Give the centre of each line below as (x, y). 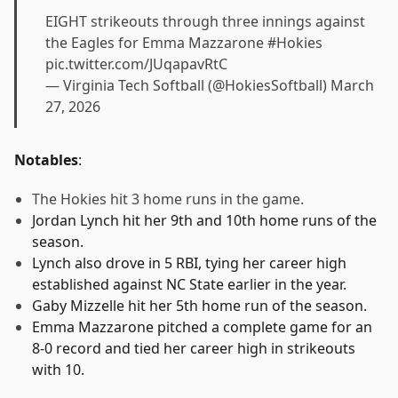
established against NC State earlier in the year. (189, 284)
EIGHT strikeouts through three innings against (205, 21)
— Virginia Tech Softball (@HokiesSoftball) (188, 85)
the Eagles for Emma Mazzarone (156, 42)
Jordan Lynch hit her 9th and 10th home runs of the (204, 220)
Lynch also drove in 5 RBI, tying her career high (189, 263)
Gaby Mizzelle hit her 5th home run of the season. (199, 305)
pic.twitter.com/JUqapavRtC (136, 64)
